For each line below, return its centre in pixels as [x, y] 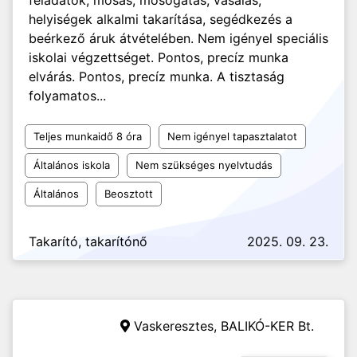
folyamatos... [67, 96]
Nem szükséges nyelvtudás [204, 165]
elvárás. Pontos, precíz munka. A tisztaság [157, 76]
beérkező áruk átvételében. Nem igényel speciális [178, 38]
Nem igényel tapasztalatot [232, 136]
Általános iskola [72, 165]
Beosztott [129, 194]
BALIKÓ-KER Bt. [267, 326]
